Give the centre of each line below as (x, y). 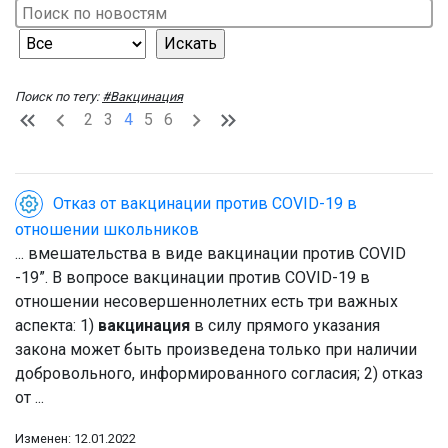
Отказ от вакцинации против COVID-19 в (205, 203)
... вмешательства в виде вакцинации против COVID (210, 254)
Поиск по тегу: (58, 96)
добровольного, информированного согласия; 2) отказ (219, 374)
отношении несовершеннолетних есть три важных (206, 302)
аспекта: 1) (56, 326)
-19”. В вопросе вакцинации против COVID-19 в (192, 278)
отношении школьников (107, 230)
